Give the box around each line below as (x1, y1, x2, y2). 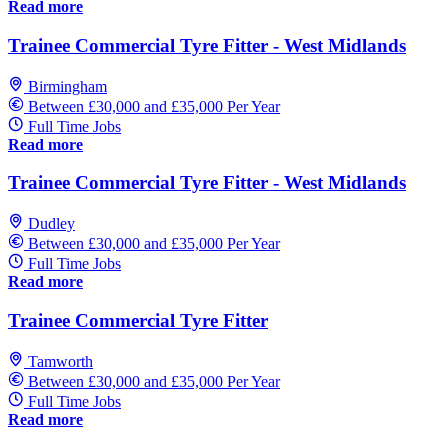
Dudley (28, 215, 75, 233)
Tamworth (28, 352, 93, 370)
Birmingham (28, 77, 107, 95)
